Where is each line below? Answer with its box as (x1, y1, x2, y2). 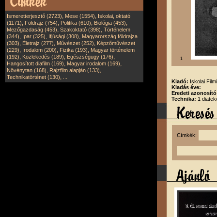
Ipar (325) (22, 33, 46, 39)
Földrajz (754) (25, 20, 58, 26)
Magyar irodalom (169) (67, 61, 120, 66)
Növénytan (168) (7, 67, 46, 73)
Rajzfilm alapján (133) (49, 67, 100, 73)
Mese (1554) (65, 13, 95, 19)
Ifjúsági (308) (48, 33, 79, 39)
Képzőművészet (97, 40, 135, 46)
